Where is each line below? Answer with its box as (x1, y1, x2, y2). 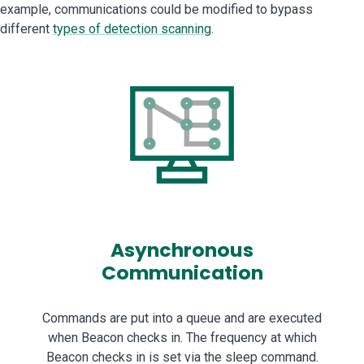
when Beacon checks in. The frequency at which (47, 330, 317, 346)
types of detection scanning (53, 21, 211, 37)
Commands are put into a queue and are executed (42, 310, 322, 327)
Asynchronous (110, 236, 253, 264)
